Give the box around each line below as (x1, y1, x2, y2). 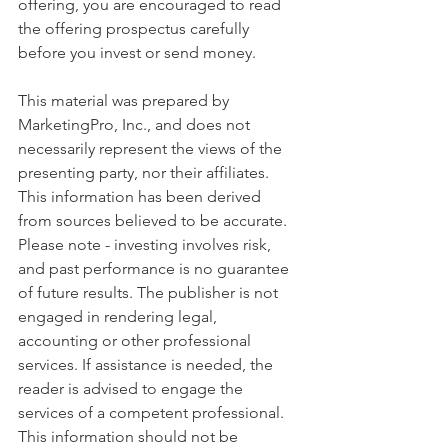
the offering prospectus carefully (18, 18, 253, 38)
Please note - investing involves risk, (18, 234, 275, 254)
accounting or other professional (18, 330, 255, 350)
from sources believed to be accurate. (18, 210, 291, 230)
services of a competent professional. (18, 402, 288, 422)
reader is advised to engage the (18, 378, 247, 398)
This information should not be (18, 426, 242, 446)
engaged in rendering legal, (18, 306, 221, 326)
